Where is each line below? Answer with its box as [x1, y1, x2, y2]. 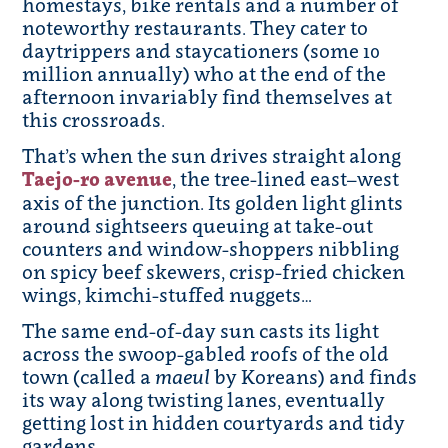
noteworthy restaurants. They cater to [22, 15, 369, 41]
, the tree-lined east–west [172, 166, 400, 192]
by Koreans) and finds [210, 364, 418, 390]
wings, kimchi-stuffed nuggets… [22, 282, 313, 308]
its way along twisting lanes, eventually [22, 387, 386, 413]
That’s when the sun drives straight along [22, 143, 402, 169]
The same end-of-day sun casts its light [22, 318, 380, 344]
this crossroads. [22, 107, 166, 133]
